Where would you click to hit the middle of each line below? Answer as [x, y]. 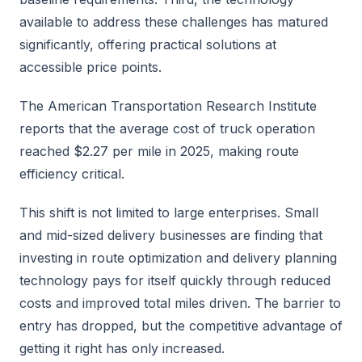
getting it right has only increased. [122, 348]
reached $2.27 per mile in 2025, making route [159, 151]
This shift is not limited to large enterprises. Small [169, 213]
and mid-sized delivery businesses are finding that [171, 235]
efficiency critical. [72, 174]
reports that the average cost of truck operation [167, 128]
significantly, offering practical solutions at [148, 44]
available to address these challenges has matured [174, 22]
